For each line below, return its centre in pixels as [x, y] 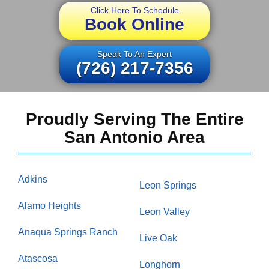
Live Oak [158, 238]
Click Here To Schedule [134, 11]
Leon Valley [165, 212]
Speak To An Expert [134, 54]
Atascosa [38, 259]
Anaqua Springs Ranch [68, 232]
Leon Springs [168, 186]
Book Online [134, 25]
